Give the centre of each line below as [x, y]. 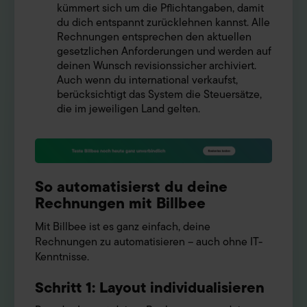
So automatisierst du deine [131, 187]
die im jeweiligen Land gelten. [128, 109]
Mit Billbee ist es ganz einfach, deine [123, 227]
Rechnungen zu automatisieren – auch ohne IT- [149, 242]
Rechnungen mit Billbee [120, 204]
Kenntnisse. [62, 257]
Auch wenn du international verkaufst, [147, 81]
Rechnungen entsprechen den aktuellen [154, 37]
